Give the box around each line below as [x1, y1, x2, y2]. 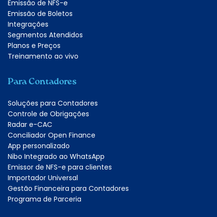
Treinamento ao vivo [8, 51, 78, 61]
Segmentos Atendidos [8, 30, 83, 40]
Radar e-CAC [8, 119, 52, 129]
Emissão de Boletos [8, 8, 73, 18]
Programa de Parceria [8, 194, 81, 204]
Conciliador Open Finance [8, 130, 95, 140]
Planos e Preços [8, 40, 61, 50]
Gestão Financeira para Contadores [8, 183, 129, 193]
